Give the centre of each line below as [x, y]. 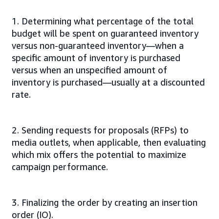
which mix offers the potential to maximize [99, 154]
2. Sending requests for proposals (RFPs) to [100, 130]
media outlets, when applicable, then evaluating [109, 142]
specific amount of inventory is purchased [96, 57]
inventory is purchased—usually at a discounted [108, 82]
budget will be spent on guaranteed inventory [105, 33]
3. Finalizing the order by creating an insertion [105, 202]
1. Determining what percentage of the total [103, 21]
